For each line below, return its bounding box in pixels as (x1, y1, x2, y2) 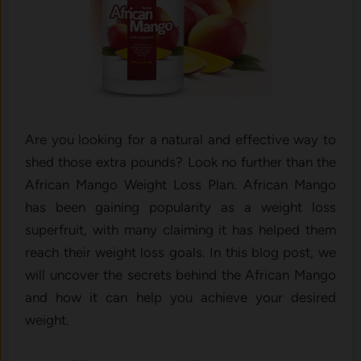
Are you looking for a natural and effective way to (25, 131, 336, 148)
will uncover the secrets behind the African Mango (25, 267, 336, 284)
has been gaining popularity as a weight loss (25, 199, 336, 216)
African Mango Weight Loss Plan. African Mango (25, 176, 336, 193)
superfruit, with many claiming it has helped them (25, 222, 336, 239)
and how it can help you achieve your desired (25, 289, 336, 306)
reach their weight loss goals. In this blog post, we (25, 244, 336, 261)
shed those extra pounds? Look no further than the (25, 154, 336, 171)
